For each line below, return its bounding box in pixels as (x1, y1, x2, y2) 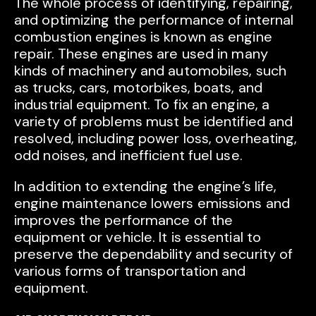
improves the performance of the (14, 211, 233, 230)
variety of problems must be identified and (14, 112, 293, 131)
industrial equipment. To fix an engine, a (14, 95, 270, 114)
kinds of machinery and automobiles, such (14, 61, 287, 80)
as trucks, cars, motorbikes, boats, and (14, 78, 262, 97)
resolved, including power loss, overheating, (14, 129, 298, 148)
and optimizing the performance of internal (14, 11, 294, 30)
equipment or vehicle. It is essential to (14, 228, 262, 247)
